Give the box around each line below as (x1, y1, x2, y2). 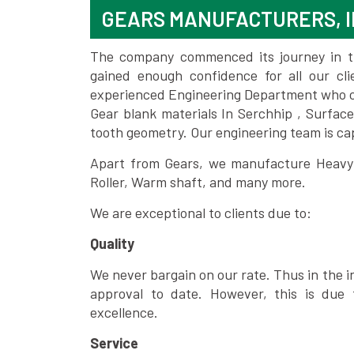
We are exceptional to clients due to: (90, 204, 311, 221)
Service (90, 334, 138, 352)
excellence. (90, 303, 158, 321)
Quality (90, 235, 134, 252)
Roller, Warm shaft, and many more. (90, 173, 306, 190)
